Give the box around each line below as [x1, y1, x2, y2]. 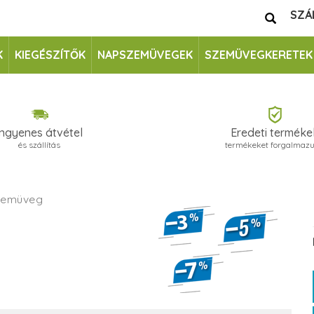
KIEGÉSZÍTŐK [14, 48, 86, 62]
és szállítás [18, 139, 60, 150]
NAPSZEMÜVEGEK [97, 48, 193, 62]
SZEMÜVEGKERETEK [204, 48, 313, 62]
